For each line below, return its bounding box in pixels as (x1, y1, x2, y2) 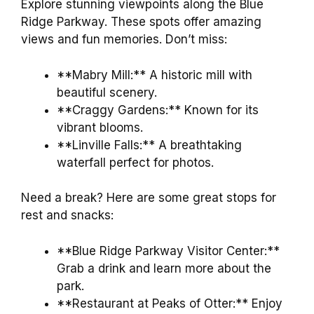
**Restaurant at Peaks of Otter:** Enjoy (57, 296, 282, 310)
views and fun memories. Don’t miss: (21, 32, 227, 47)
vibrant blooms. (57, 120, 143, 135)
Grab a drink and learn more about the (57, 261, 271, 275)
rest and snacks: (21, 208, 114, 223)
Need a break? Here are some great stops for (21, 191, 276, 205)
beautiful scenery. (57, 85, 157, 100)
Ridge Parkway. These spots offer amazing (21, 15, 261, 29)
